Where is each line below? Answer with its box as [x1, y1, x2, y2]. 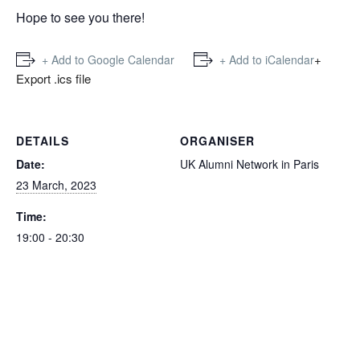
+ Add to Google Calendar [42, 51, 174, 67]
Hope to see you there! [16, 8, 145, 27]
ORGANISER [180, 133, 255, 149]
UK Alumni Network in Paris [180, 156, 319, 172]
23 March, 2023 [16, 177, 96, 193]
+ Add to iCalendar [219, 51, 314, 67]
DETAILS [16, 133, 69, 149]
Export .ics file [16, 70, 91, 87]
